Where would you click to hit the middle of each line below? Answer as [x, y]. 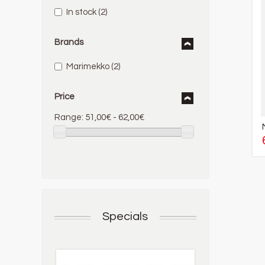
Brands [69, 42]
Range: [69, 117]
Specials [125, 217]
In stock [81, 12]
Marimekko [88, 67]
